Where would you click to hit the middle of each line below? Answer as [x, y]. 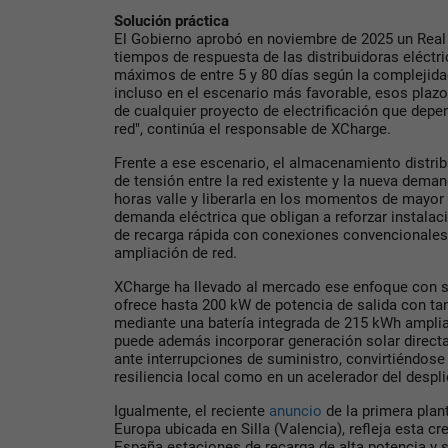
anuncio [295, 410]
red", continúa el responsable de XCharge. [252, 128]
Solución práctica [171, 20]
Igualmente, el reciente [191, 410]
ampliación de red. [175, 252]
